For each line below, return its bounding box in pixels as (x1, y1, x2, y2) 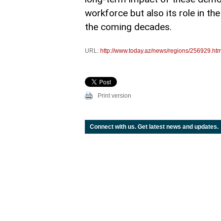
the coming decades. (85, 21, 172, 33)
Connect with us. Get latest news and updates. (90, 123, 219, 130)
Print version (98, 92, 131, 99)
